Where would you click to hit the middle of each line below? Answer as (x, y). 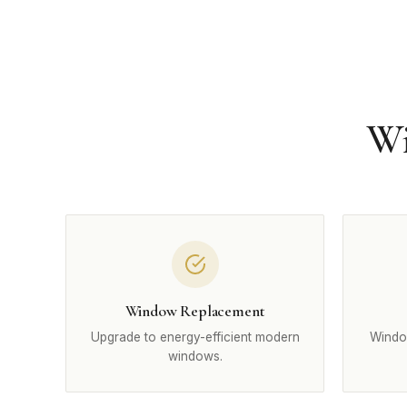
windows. (195, 356)
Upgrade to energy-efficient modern (195, 337)
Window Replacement (195, 311)
